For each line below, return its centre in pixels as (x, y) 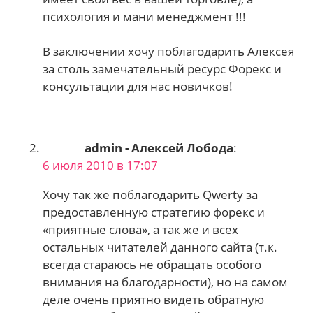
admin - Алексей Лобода (159, 147)
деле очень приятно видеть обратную (154, 299)
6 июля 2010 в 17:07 (101, 165)
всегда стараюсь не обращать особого (152, 264)
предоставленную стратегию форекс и (154, 212)
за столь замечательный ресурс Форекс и (162, 69)
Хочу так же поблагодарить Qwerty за (151, 194)
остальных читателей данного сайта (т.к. (160, 247)
